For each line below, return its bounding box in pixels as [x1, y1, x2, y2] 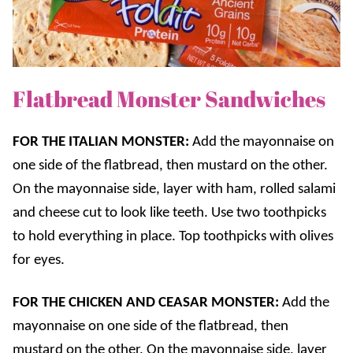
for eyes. [13, 252, 65, 268]
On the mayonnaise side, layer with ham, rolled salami [13, 181, 336, 197]
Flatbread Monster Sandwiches [13, 83, 325, 113]
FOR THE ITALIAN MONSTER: [13, 134, 189, 150]
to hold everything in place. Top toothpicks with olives [13, 229, 333, 244]
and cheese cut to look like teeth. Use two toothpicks [13, 205, 326, 221]
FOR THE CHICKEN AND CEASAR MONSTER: [13, 295, 279, 310]
